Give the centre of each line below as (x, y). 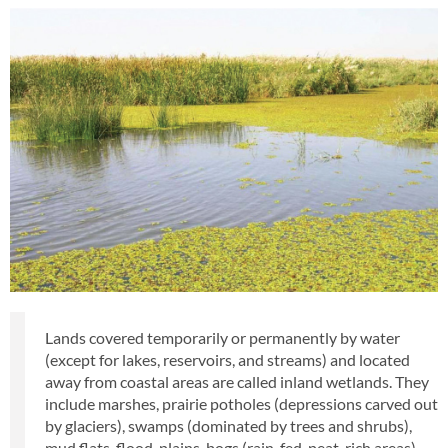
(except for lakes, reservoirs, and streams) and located (227, 360)
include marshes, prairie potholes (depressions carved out (241, 404)
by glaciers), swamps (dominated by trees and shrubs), (228, 426)
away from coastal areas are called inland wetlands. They (237, 382)
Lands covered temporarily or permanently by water (222, 338)
